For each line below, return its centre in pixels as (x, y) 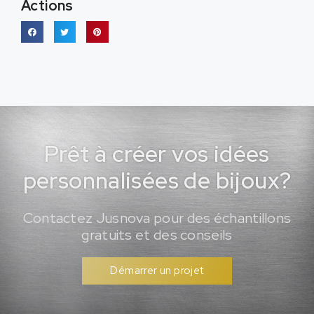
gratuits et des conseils (157, 235)
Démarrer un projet (157, 271)
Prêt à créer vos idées (157, 154)
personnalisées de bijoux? (157, 181)
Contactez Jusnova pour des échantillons (157, 218)
